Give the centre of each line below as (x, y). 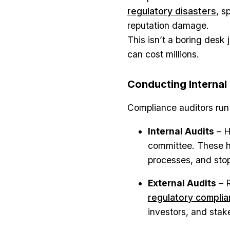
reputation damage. (168, 26)
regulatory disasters (172, 11)
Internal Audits (181, 131)
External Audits (182, 183)
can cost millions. (163, 54)
